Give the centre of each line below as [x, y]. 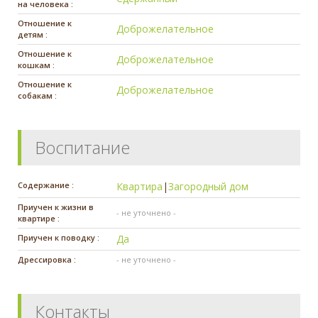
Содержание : [46, 185]
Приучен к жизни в [56, 207]
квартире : [39, 218]
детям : [33, 34]
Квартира [140, 186]
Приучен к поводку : [59, 237]
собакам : [37, 95]
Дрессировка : [47, 259]
